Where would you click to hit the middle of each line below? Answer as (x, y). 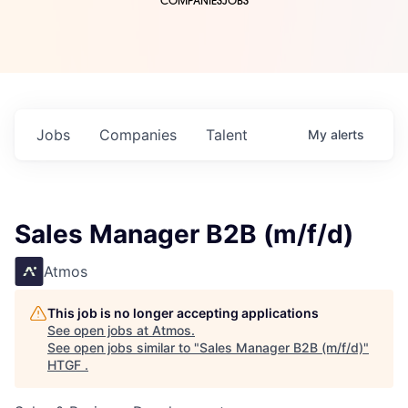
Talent (227, 135)
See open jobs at (100, 331)
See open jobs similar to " (123, 348)
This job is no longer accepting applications (183, 313)
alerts (347, 135)
